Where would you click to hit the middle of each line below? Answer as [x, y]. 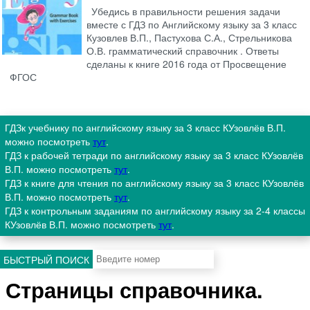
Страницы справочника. [135, 290]
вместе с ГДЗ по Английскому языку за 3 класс [192, 25]
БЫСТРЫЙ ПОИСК [46, 259]
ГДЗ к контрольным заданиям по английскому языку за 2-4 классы [155, 211]
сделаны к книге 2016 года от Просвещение [187, 64]
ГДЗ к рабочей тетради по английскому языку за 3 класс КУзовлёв [154, 155]
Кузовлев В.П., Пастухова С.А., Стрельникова [190, 38]
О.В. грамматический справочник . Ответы [183, 51]
